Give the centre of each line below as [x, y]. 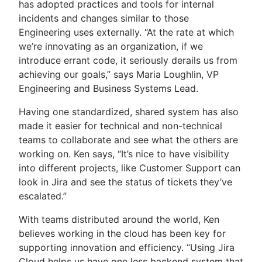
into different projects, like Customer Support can [130, 168]
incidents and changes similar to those [104, 18]
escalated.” [43, 196]
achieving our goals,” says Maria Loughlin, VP [119, 74]
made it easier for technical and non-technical [120, 125]
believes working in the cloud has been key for [122, 233]
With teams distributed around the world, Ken [119, 219]
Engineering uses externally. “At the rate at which [126, 32]
